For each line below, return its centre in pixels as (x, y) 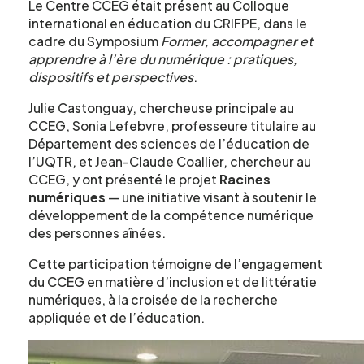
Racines (245, 180)
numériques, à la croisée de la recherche (153, 299)
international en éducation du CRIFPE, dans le (168, 24)
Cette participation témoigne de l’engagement (175, 263)
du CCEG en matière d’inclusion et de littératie (173, 281)
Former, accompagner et (237, 41)
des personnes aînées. (97, 233)
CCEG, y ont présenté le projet (124, 180)
